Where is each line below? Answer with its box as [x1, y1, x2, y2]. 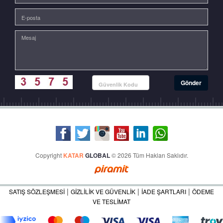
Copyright [35, 150, 63, 159]
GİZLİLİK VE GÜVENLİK [71, 187, 135, 196]
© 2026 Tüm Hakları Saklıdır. [110, 150, 188, 159]
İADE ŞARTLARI [141, 187, 186, 196]
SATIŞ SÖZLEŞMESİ [9, 187, 65, 196]
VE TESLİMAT [93, 197, 130, 206]
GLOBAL [85, 150, 110, 160]
